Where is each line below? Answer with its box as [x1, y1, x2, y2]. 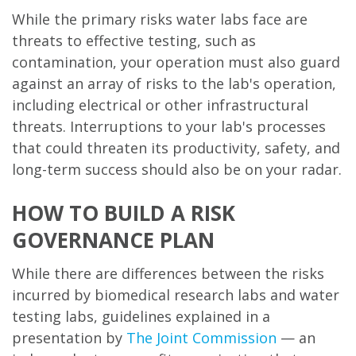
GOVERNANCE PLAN [12, 226, 215, 255]
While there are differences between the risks [12, 264, 324, 284]
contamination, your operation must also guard [12, 52, 340, 72]
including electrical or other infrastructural [12, 95, 308, 115]
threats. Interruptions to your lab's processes [12, 117, 326, 137]
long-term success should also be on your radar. [12, 160, 342, 180]
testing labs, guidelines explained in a [12, 307, 270, 327]
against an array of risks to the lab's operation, [12, 74, 336, 94]
